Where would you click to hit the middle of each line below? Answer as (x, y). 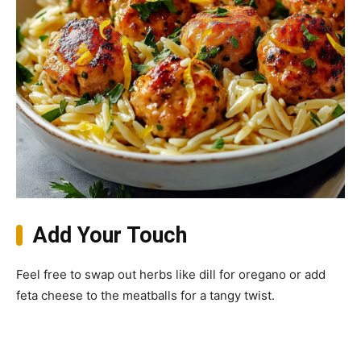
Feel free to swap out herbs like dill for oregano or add (171, 275)
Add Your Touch (110, 236)
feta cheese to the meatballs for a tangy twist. (145, 296)
